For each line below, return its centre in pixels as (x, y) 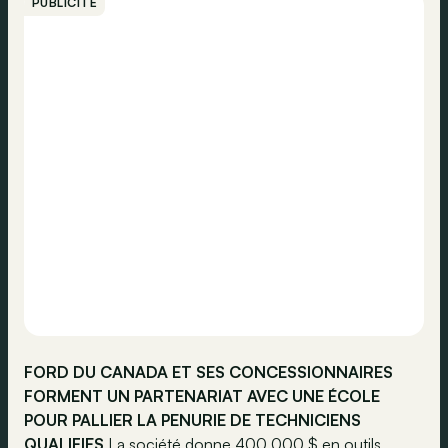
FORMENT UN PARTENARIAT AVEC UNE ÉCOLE (202, 396)
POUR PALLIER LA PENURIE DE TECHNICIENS (192, 420)
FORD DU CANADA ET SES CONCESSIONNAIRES (208, 372)
